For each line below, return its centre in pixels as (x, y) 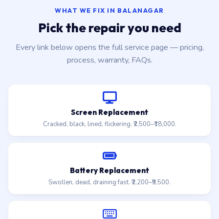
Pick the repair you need (109, 28)
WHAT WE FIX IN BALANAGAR (109, 10)
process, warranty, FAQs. (109, 60)
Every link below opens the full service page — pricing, (109, 47)
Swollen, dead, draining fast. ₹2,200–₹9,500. (109, 182)
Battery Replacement (109, 170)
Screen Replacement (109, 112)
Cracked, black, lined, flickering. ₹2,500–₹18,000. (109, 124)
